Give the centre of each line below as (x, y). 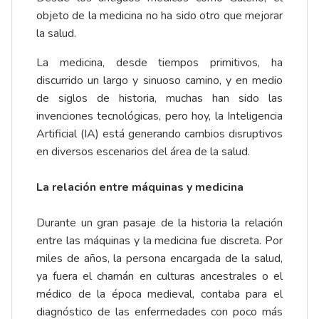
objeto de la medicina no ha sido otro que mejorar (159, 16)
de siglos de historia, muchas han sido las (159, 99)
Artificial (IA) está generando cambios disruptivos (159, 134)
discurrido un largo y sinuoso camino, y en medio (159, 81)
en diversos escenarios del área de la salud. (145, 152)
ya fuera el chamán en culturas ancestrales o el (159, 277)
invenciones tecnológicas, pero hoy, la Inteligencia (159, 116)
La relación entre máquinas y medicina (140, 188)
